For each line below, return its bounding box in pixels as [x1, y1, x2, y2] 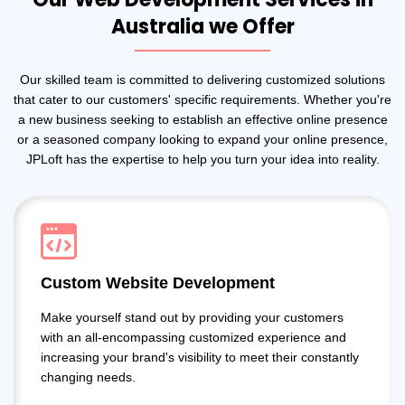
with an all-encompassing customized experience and [41, 329, 346, 344]
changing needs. [41, 369, 136, 384]
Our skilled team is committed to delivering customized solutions [20, 71, 385, 87]
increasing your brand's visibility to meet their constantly [41, 349, 359, 364]
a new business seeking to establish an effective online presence [17, 111, 388, 127]
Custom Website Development [41, 273, 275, 292]
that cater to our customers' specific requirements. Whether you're [14, 91, 391, 107]
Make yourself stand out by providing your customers [41, 309, 344, 325]
